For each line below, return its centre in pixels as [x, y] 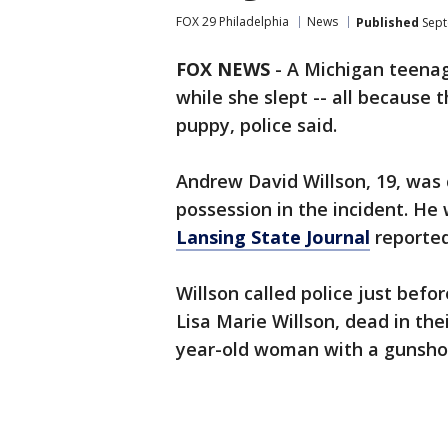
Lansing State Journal [273, 237]
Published [387, 22]
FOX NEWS [223, 69]
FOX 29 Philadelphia [232, 21]
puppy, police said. [256, 125]
